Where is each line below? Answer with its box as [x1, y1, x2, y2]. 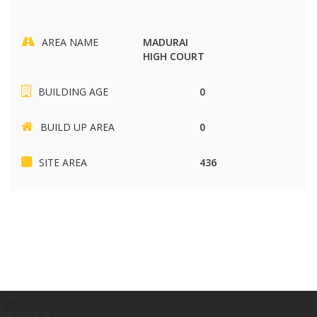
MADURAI [142, 35, 188, 49]
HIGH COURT [142, 50, 204, 63]
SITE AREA [39, 156, 87, 169]
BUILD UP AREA [40, 120, 115, 134]
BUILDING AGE [38, 85, 108, 98]
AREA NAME [42, 35, 98, 49]
